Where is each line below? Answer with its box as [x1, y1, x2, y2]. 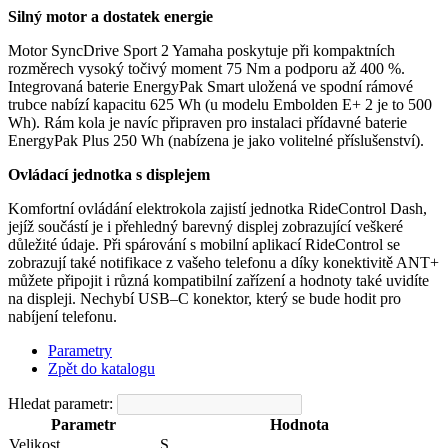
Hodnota [270, 416, 329, 434]
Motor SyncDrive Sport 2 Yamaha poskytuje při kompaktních [8, 42, 395, 60]
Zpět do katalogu [48, 360, 155, 378]
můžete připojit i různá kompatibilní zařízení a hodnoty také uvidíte [8, 272, 429, 290]
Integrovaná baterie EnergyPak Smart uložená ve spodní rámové [8, 78, 413, 96]
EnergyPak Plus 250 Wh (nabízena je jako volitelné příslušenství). [8, 132, 424, 150]
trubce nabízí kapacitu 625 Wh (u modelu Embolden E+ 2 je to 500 [8, 96, 432, 114]
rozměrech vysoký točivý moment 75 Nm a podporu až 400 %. [8, 60, 405, 78]
